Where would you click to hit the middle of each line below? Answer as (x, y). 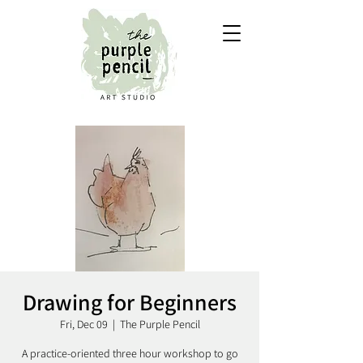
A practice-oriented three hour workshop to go (130, 353)
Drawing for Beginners (130, 302)
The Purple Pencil (160, 324)
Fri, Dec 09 (83, 324)
